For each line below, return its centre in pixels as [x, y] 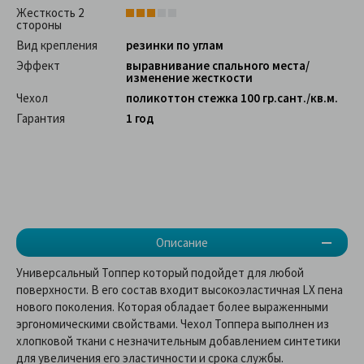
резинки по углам [175, 45]
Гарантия [41, 119]
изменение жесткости [189, 78]
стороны [39, 25]
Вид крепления [57, 45]
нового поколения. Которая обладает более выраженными [172, 307]
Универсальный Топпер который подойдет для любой [160, 273]
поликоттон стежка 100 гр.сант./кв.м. [232, 98]
